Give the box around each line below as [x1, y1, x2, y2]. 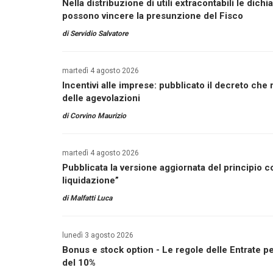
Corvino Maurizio [70, 112, 126, 120]
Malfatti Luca [70, 194, 112, 202]
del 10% [62, 257, 96, 268]
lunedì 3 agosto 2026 [62, 231, 133, 239]
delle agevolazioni [62, 93, 140, 104]
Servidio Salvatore [70, 29, 128, 38]
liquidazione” [62, 175, 119, 186]
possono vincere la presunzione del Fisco [62, 10, 243, 21]
